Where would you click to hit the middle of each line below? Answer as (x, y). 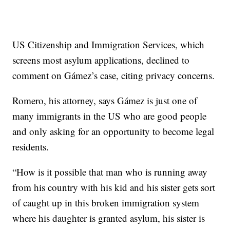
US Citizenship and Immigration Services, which (109, 44)
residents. (31, 147)
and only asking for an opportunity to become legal (113, 131)
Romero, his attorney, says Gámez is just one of (105, 100)
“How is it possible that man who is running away (110, 172)
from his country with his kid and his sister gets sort (114, 187)
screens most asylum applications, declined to (101, 60)
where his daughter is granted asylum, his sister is (109, 218)
